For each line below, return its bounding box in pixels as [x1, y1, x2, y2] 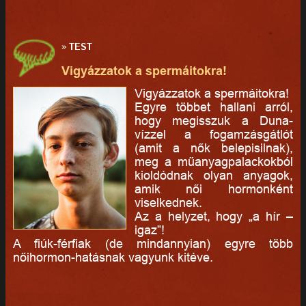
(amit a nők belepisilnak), [134, 140, 294, 155]
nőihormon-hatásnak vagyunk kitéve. [12, 249, 213, 264]
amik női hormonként [134, 181, 294, 196]
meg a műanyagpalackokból [134, 154, 294, 169]
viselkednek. [134, 195, 202, 210]
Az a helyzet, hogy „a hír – [134, 208, 294, 223]
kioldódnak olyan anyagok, [134, 167, 294, 182]
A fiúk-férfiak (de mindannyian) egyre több [12, 236, 294, 251]
